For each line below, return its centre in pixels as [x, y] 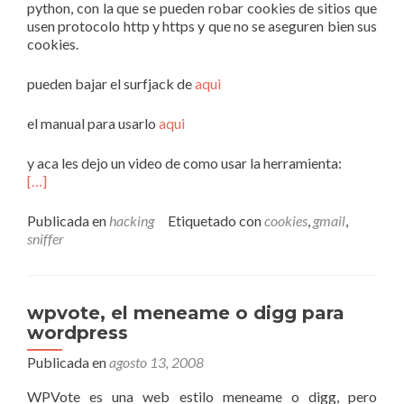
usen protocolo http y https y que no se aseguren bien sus [202, 26]
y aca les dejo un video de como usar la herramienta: [184, 163]
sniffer [46, 239]
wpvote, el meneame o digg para [186, 313]
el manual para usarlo [93, 123]
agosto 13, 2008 [156, 362]
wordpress [78, 333]
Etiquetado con [216, 220]
